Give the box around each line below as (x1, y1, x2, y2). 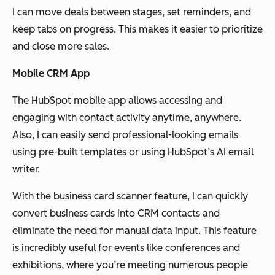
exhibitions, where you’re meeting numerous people (12, 259, 248, 271)
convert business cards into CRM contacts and (12, 207, 220, 220)
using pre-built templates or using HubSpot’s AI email (12, 146, 254, 158)
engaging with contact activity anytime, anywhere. (12, 112, 241, 124)
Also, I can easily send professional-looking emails (12, 129, 238, 141)
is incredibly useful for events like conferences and (12, 242, 240, 254)
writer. (12, 163, 40, 176)
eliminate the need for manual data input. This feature (12, 225, 257, 237)
